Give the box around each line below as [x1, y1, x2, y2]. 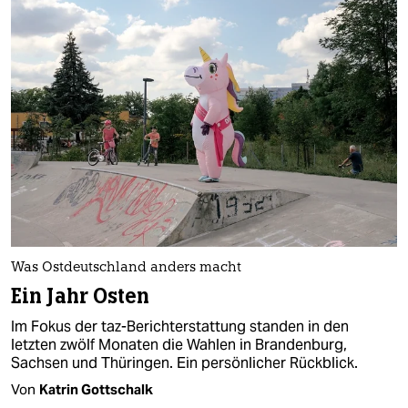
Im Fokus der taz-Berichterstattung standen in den [11, 316, 349, 336]
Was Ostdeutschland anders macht [11, 260, 241, 275]
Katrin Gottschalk [39, 380, 153, 398]
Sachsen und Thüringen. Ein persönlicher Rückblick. [11, 352, 358, 372]
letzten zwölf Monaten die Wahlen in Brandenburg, [11, 334, 347, 354]
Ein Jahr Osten [11, 282, 150, 310]
